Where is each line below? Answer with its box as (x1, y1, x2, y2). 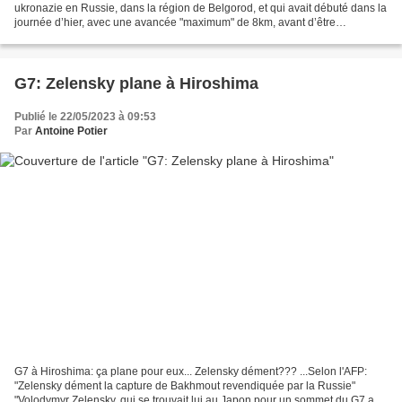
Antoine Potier (35, 125, 108, 138)
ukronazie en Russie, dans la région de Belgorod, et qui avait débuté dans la (14, 2, 387, 15)
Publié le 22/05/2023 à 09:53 (14, 110, 156, 124)
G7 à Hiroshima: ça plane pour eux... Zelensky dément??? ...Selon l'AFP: (14, 364, 367, 378)
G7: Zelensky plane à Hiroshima (14, 74, 258, 93)
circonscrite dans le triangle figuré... (14, 31, 187, 44)
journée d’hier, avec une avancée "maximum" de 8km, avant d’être (14, 16, 336, 30)
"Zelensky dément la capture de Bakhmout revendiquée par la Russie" (14, 379, 355, 392)
